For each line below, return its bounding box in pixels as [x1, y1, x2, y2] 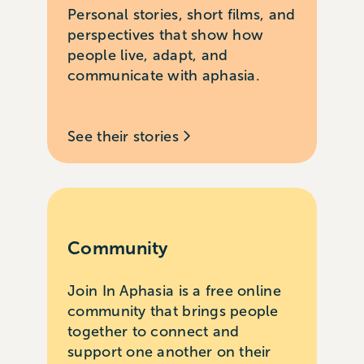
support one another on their [67, 343, 271, 360]
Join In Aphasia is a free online [67, 282, 281, 299]
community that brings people [67, 302, 279, 319]
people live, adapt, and [67, 47, 228, 64]
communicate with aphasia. [67, 67, 260, 84]
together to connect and [67, 323, 240, 340]
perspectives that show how [67, 27, 264, 44]
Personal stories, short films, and [67, 6, 296, 24]
